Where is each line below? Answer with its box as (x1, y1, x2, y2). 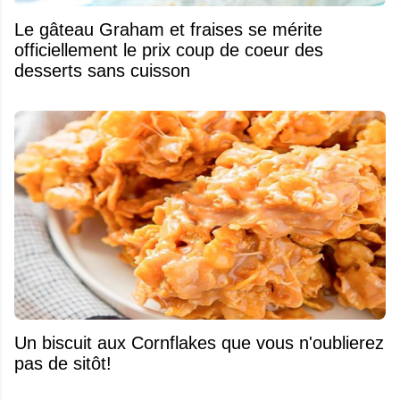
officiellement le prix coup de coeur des (14, 40, 323, 61)
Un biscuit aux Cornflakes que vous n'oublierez (14, 332, 384, 353)
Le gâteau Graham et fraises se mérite (14, 20, 39, 40)
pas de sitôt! (14, 353, 112, 373)
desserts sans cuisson (14, 61, 190, 81)
